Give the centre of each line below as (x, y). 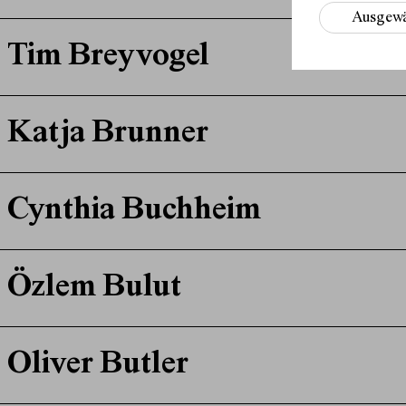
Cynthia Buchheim (134, 212)
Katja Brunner (107, 135)
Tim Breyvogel (108, 58)
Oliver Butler (97, 366)
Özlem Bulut (94, 289)
